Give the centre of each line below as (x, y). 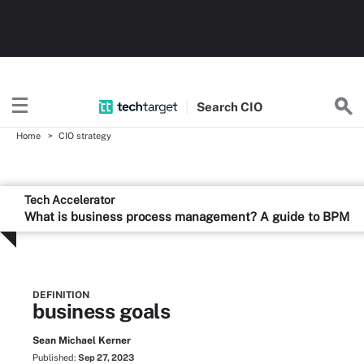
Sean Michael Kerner (82, 340)
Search (219, 106)
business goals (101, 311)
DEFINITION (61, 295)
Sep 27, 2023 (106, 357)
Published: (55, 357)
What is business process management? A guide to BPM (187, 217)
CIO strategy (85, 136)
